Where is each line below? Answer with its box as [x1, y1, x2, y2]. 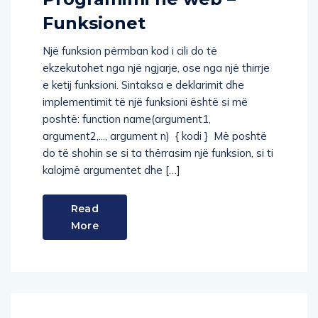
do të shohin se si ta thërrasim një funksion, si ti [43, 146, 273, 160]
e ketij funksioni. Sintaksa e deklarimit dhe [43, 77, 244, 92]
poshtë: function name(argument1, [43, 111, 211, 126]
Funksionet [43, 12, 146, 33]
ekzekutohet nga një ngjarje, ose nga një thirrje [43, 60, 270, 75]
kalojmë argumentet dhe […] [43, 163, 180, 177]
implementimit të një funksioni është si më [43, 94, 248, 109]
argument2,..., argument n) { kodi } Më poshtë [43, 128, 267, 143]
